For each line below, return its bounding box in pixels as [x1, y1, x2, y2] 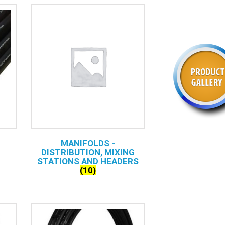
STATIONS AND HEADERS [37, 156, 139, 166]
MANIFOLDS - [61, 138, 116, 148]
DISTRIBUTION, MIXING [41, 147, 135, 157]
